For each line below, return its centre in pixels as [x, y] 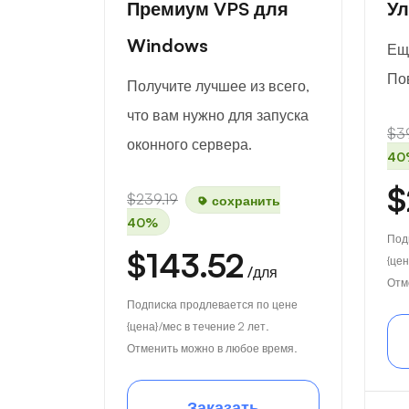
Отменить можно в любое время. [212, 348]
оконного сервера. [189, 144]
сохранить [244, 199]
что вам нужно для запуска [218, 115]
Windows [168, 45]
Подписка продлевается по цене [212, 304]
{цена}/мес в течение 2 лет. [198, 326]
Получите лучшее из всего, [218, 86]
